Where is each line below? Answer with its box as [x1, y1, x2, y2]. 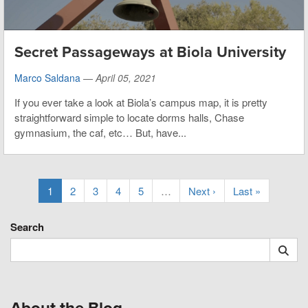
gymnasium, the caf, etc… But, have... [14, 125, 186, 140]
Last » [233, 184, 261, 199]
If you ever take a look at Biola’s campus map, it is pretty [14, 95, 267, 110]
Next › [188, 184, 216, 199]
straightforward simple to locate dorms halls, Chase [14, 110, 244, 125]
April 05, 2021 [96, 71, 156, 85]
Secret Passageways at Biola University [14, 43, 286, 62]
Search [10, 219, 44, 235]
